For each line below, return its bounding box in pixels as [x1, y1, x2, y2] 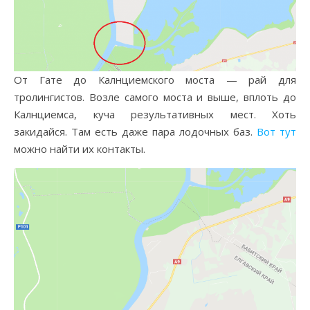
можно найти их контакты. [14, 141, 145, 156]
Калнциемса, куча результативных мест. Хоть [14, 107, 296, 121]
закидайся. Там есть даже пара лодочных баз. [14, 124, 257, 138]
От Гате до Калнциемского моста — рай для [14, 72, 296, 86]
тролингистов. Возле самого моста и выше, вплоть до [14, 89, 296, 104]
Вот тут [257, 124, 296, 138]
